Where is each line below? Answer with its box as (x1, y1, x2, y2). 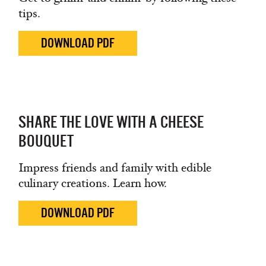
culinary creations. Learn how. (18, 176, 167, 191)
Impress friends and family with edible (18, 160, 211, 175)
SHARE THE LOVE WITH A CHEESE (18, 113, 204, 131)
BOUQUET (18, 132, 74, 150)
